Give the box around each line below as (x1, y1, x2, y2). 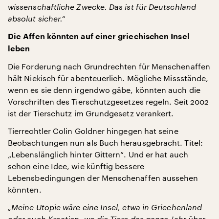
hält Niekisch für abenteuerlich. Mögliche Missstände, (8, 73, 209, 83)
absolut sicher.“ (8, 14, 66, 23)
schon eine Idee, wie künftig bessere (8, 161, 144, 171)
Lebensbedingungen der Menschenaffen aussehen (8, 173, 198, 182)
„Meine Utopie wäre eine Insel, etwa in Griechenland (8, 202, 202, 212)
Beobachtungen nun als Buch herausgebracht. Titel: (8, 138, 203, 147)
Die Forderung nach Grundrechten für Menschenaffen (8, 62, 210, 71)
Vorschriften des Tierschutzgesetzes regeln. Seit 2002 (8, 97, 209, 106)
